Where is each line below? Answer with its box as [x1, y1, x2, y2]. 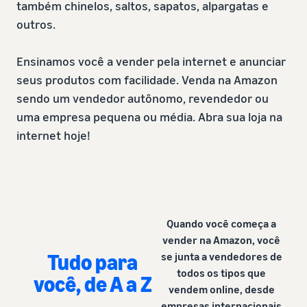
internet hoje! [16, 127, 90, 143]
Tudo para [47, 249, 138, 275]
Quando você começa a [167, 217, 277, 230]
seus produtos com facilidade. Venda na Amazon [16, 72, 278, 87]
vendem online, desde [168, 282, 275, 296]
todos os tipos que [177, 266, 267, 280]
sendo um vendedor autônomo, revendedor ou [16, 90, 269, 106]
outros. [16, 16, 56, 32]
